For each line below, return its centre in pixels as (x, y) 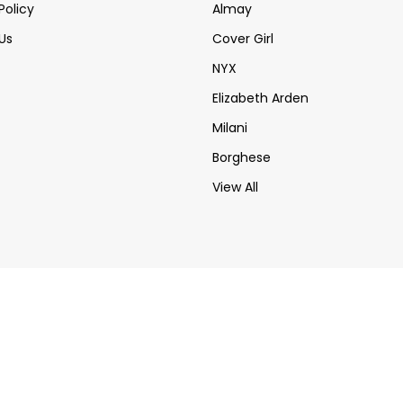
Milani (230, 128)
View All (235, 187)
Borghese (242, 157)
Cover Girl (243, 39)
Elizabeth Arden (260, 98)
